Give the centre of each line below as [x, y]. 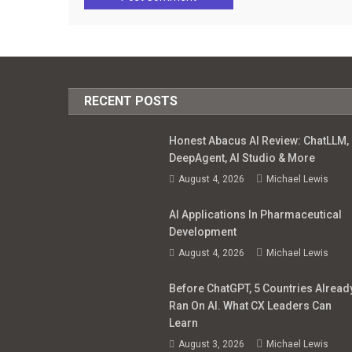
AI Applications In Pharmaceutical [255, 214]
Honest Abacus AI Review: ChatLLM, [258, 140]
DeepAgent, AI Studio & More [242, 158]
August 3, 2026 [211, 344]
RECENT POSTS [131, 101]
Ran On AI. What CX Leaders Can [250, 305]
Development [202, 231]
